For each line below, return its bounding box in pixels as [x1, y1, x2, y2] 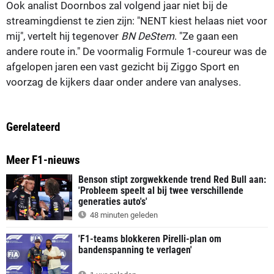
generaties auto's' [78, 195, 147, 207]
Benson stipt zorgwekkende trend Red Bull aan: [78, 173, 266, 185]
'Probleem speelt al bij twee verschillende [78, 184, 243, 196]
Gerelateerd [6, 119, 60, 134]
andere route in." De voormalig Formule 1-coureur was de [6, 45, 267, 57]
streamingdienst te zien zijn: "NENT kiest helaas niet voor [6, 14, 267, 27]
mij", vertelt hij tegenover [6, 29, 121, 42]
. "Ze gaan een [174, 29, 238, 42]
